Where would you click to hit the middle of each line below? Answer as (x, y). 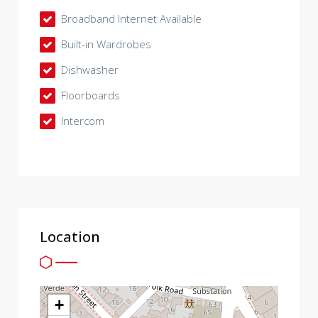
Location (70, 236)
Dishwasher (89, 69)
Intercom (82, 120)
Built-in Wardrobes (105, 44)
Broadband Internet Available (130, 18)
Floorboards (89, 95)
